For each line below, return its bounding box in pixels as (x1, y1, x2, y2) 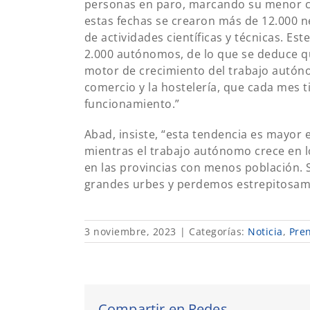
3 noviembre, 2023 (84, 224, 176, 238)
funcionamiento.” (84, 95, 180, 111)
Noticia (248, 224, 283, 238)
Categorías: (189, 224, 248, 238)
